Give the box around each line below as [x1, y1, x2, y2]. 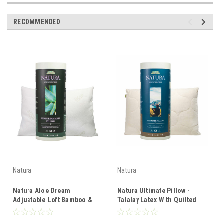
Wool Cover [117, 205, 153, 214]
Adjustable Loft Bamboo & [13, 196, 92, 204]
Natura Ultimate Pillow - [117, 187, 190, 195]
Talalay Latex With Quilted [117, 196, 197, 204]
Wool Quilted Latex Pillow [13, 205, 91, 214]
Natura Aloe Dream [13, 187, 71, 195]
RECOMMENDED [13, 18, 60, 26]
